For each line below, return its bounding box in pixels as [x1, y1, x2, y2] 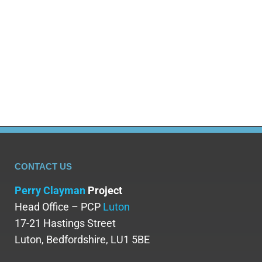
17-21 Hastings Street [15, 217, 116, 230]
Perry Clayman [15, 184, 85, 197]
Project [85, 184, 122, 197]
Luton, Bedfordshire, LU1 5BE [15, 233, 150, 246]
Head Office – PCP [15, 201, 103, 213]
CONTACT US [15, 161, 72, 172]
